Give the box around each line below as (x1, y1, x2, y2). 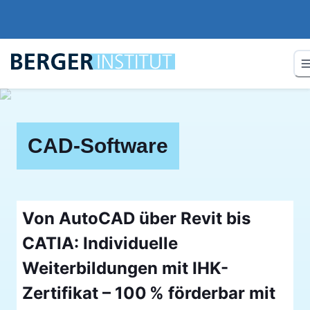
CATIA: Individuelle (22, 232, 178, 253)
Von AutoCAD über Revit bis (22, 208, 250, 228)
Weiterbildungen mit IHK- (22, 257, 228, 278)
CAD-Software (28, 134, 168, 157)
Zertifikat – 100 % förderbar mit (22, 282, 275, 303)
